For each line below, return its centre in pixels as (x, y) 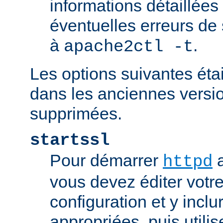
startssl (70, 141)
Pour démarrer (106, 161)
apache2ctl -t (128, 47)
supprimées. (76, 114)
